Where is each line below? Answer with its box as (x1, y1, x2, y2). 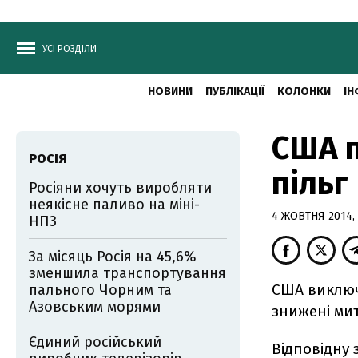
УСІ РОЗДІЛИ (42, 43, 97, 54)
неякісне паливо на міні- (29, 196, 200, 213)
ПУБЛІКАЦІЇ (205, 85, 265, 98)
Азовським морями (29, 298, 161, 316)
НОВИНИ (147, 85, 193, 98)
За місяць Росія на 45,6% (29, 248, 197, 265)
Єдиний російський (29, 333, 161, 351)
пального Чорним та (29, 281, 172, 299)
